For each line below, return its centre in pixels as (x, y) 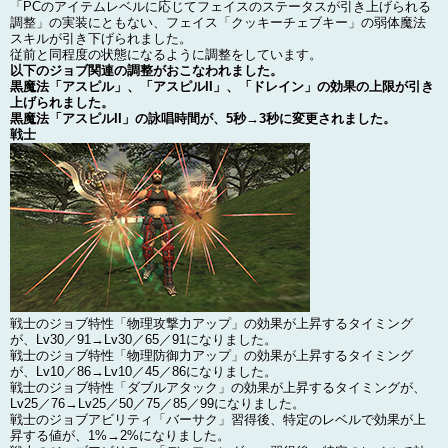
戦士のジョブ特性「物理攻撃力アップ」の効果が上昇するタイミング (211, 323)
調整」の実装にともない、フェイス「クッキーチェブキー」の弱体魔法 (218, 22)
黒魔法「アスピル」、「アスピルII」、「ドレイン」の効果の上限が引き (222, 86)
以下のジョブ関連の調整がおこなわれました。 (146, 70)
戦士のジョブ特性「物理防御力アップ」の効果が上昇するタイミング (211, 355)
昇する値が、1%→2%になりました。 (120, 435)
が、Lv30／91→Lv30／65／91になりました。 (143, 339)
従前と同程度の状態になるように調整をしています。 (166, 54)
